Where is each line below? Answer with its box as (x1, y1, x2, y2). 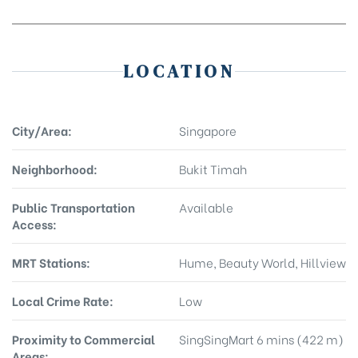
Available (179, 197, 233, 216)
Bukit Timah (179, 159, 247, 177)
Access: (12, 214, 57, 233)
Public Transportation (12, 197, 135, 216)
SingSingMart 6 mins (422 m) (179, 329, 344, 348)
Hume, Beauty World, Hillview (179, 253, 346, 271)
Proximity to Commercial (12, 329, 155, 348)
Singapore (179, 121, 237, 139)
